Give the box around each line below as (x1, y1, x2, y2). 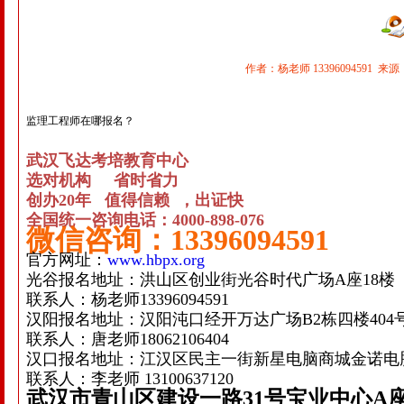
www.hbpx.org (107, 251, 205, 269)
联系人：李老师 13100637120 (26, 370, 234, 388)
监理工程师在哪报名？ (26, 115, 134, 127)
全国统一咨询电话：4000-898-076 (26, 211, 264, 229)
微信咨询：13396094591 (26, 224, 329, 256)
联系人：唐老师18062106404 (26, 330, 229, 348)
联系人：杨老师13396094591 (26, 290, 229, 308)
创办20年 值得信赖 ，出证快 (26, 191, 248, 209)
